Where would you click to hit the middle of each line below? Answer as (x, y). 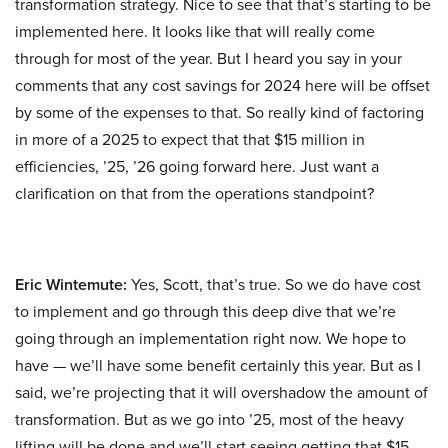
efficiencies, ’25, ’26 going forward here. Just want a (197, 167)
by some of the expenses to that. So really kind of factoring (219, 113)
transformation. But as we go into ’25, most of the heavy (209, 420)
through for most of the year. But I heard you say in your (208, 59)
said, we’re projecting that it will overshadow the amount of (221, 393)
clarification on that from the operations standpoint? (194, 194)
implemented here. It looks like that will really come (195, 32)
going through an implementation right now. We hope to (210, 339)
